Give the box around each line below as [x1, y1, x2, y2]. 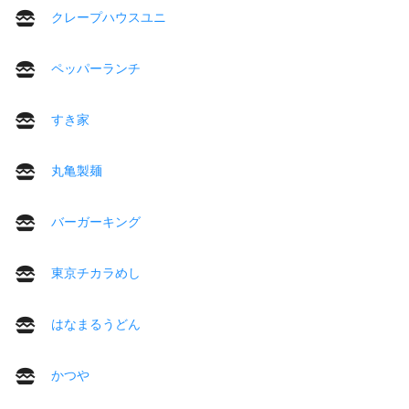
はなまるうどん [51, 316, 141, 331]
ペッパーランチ [51, 60, 141, 76]
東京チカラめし [51, 265, 141, 280]
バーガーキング [51, 214, 141, 229]
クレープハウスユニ [51, 9, 166, 25]
